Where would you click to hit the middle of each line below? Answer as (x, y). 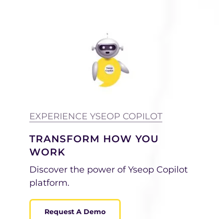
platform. (49, 183)
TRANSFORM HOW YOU (94, 139)
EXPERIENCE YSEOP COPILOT (96, 116)
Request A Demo (75, 211)
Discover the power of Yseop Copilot (109, 169)
